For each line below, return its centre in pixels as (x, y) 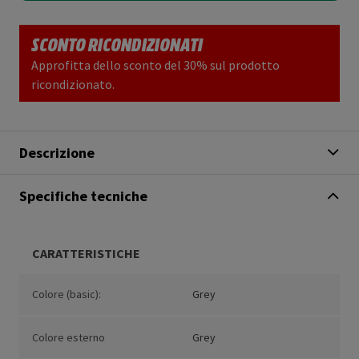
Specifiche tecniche (83, 196)
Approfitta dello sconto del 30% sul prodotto (155, 65)
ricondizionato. (73, 85)
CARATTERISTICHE (86, 254)
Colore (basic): (67, 294)
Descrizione (57, 153)
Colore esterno (69, 338)
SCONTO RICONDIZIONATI (117, 44)
